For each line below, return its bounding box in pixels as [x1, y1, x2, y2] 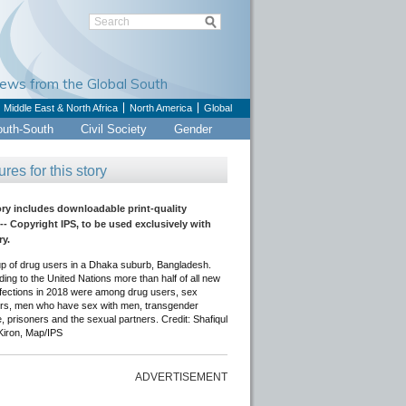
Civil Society [81, 122, 147, 136]
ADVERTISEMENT [135, 371, 227, 383]
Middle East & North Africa [4, 102, 118, 113]
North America [130, 102, 192, 113]
